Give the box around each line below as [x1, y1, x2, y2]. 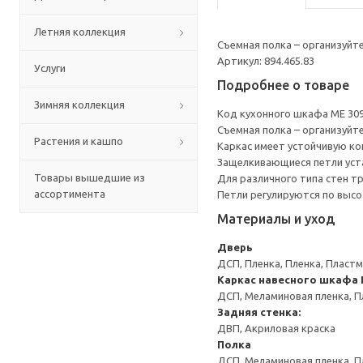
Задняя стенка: [217, 306, 301, 318]
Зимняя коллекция [34, 99, 125, 110]
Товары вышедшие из [34, 172, 145, 183]
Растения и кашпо [34, 135, 123, 147]
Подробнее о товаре [217, 78, 349, 92]
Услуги [34, 62, 66, 74]
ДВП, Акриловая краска [217, 322, 335, 334]
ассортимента [34, 188, 105, 199]
